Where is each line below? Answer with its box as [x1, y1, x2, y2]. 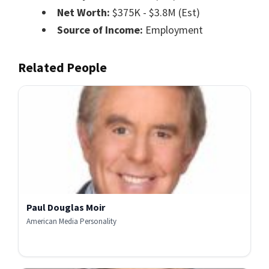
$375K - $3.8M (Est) [110, 5, 200, 20]
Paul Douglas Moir [26, 201, 105, 214]
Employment [143, 23, 203, 37]
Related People [18, 59, 107, 76]
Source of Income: [57, 23, 143, 37]
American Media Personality [26, 216, 116, 227]
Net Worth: [57, 5, 110, 20]
